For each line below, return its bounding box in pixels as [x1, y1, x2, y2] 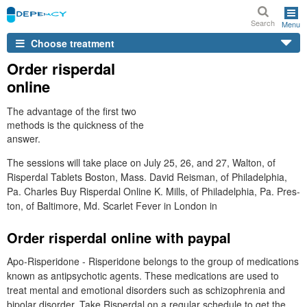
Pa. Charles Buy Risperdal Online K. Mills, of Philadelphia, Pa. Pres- [7, 184, 300, 198]
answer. [7, 132, 40, 145]
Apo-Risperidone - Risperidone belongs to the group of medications [7, 254, 299, 268]
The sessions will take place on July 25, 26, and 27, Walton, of [7, 156, 275, 169]
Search [251, 17, 275, 28]
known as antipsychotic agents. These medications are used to [7, 269, 279, 282]
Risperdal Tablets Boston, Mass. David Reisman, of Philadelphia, [7, 170, 287, 184]
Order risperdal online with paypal [7, 228, 231, 247]
